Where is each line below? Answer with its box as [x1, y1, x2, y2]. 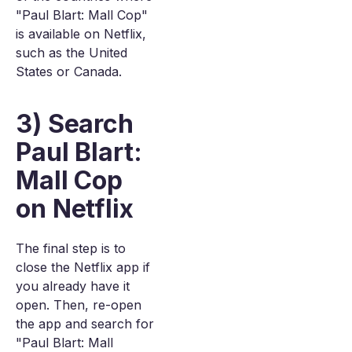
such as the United [16, 45, 127, 60]
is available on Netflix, [16, 26, 146, 42]
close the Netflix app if [16, 259, 150, 275]
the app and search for [16, 316, 154, 332]
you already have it [16, 278, 130, 294]
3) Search [16, 108, 134, 139]
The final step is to [16, 240, 126, 256]
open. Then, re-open [16, 297, 141, 313]
